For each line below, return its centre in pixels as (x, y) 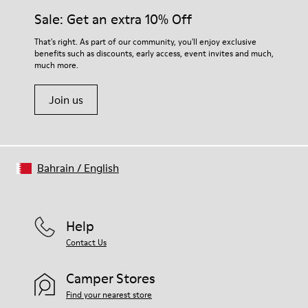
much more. (56, 65)
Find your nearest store (109, 294)
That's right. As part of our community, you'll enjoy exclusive (145, 41)
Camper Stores (111, 278)
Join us (66, 99)
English (101, 167)
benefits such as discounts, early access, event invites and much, (154, 53)
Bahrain (56, 167)
